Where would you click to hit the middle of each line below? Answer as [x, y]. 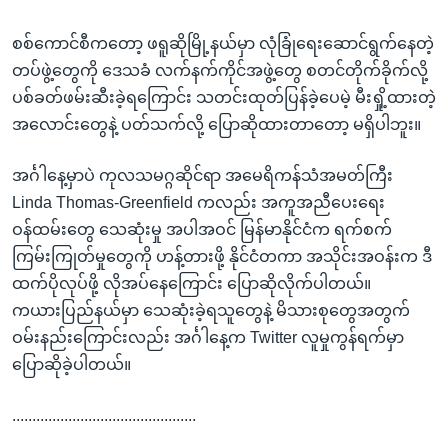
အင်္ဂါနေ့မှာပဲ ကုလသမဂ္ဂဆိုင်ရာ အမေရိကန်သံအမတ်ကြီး [202, 175]
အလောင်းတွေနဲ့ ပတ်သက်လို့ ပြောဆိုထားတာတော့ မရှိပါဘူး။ [216, 124]
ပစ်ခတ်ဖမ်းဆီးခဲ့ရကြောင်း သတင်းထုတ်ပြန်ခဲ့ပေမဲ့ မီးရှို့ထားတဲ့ [224, 97]
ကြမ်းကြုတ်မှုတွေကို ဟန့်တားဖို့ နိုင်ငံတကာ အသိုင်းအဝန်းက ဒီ [222, 256]
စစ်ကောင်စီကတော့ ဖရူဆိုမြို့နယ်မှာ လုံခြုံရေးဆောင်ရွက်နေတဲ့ [223, 43]
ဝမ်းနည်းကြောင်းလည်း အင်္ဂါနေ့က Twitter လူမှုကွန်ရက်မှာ [208, 337]
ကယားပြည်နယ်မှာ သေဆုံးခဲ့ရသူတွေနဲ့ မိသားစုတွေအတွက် [211, 310]
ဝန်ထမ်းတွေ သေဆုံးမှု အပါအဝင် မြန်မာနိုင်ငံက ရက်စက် [202, 229]
